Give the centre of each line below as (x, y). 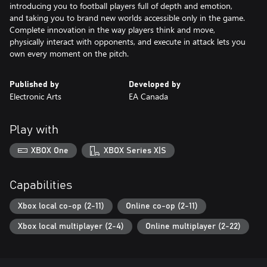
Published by (34, 84)
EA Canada (148, 96)
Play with (34, 130)
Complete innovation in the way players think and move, (112, 29)
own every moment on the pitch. (69, 53)
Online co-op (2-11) (162, 207)
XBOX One (50, 150)
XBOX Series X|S (135, 150)
